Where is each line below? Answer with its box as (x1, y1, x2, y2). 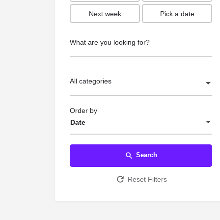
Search (136, 151, 157, 159)
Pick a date (160, 9, 194, 18)
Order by (70, 106, 97, 114)
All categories (70, 77, 111, 85)
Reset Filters (127, 175, 167, 183)
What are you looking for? (70, 38, 150, 47)
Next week (88, 9, 121, 18)
